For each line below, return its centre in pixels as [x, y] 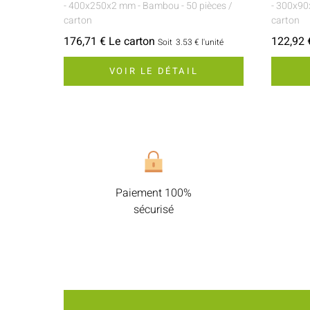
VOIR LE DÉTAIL [154, 71]
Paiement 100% [154, 193]
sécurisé [154, 209]
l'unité [212, 42]
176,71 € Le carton [109, 41]
